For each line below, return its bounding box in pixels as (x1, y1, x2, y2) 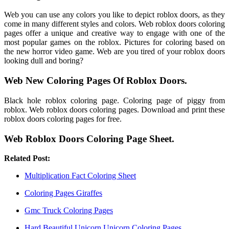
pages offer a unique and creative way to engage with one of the (4, 29, 225, 38)
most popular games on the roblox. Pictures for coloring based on (4, 38, 225, 47)
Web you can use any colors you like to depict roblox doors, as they (4, 10, 225, 19)
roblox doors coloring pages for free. (4, 114, 122, 123)
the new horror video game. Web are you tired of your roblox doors (4, 47, 225, 56)
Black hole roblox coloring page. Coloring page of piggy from (4, 96, 225, 105)
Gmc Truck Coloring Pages (25, 206, 113, 215)
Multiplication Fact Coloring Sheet (25, 171, 136, 180)
